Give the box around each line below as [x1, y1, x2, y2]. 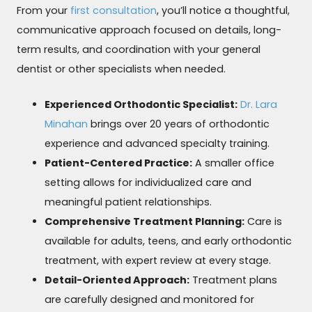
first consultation [70, 3, 157, 17]
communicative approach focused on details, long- [17, 22, 282, 37]
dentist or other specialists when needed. [17, 61, 226, 76]
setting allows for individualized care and [45, 175, 252, 189]
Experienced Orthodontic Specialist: [45, 97, 238, 111]
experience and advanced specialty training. [45, 136, 270, 150]
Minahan [45, 116, 88, 131]
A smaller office [192, 155, 275, 170]
